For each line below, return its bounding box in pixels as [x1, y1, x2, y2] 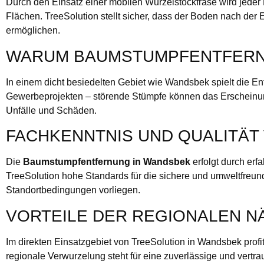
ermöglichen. [6, 25, 60, 36]
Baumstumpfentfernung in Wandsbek [23, 157, 190, 167]
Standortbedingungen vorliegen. [6, 185, 140, 196]
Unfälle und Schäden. [6, 105, 97, 115]
